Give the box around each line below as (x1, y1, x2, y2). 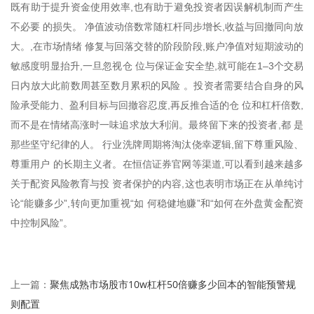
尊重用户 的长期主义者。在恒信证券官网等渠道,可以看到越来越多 (11, 158, 303, 170)
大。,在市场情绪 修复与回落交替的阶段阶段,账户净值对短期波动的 (11, 40, 303, 52)
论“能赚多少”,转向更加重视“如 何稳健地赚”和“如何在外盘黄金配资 (11, 197, 303, 209)
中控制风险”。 (11, 217, 73, 228)
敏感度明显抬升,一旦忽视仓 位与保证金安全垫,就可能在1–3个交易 (11, 60, 303, 71)
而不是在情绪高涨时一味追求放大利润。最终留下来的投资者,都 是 (11, 118, 303, 130)
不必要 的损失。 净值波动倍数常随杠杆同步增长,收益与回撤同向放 (11, 20, 303, 32)
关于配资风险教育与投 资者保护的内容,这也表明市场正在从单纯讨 (11, 177, 303, 189)
